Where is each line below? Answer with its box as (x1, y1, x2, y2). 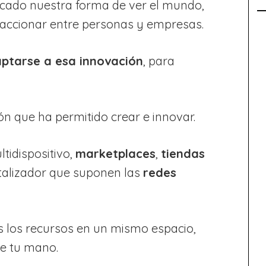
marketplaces (75, 145, 156, 161)
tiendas (161, 145, 205, 161)
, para (143, 53, 175, 68)
